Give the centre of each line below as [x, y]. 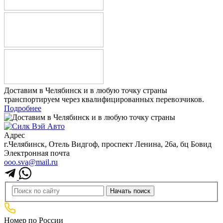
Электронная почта [37, 153]
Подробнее [23, 109]
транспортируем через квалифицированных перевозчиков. [104, 100]
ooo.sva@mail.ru [31, 162]
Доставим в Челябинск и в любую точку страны [86, 91]
